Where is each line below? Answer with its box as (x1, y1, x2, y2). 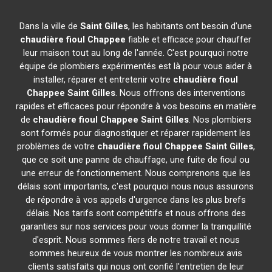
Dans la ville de (19, 21, 81, 32)
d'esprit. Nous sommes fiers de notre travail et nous (32, 234, 240, 245)
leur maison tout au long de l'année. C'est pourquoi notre (23, 47, 249, 58)
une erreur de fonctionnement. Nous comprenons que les (21, 168, 251, 178)
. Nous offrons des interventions (115, 87, 245, 98)
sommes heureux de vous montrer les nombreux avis (29, 248, 243, 259)
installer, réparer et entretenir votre (33, 74, 174, 85)
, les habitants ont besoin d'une (128, 21, 253, 32)
